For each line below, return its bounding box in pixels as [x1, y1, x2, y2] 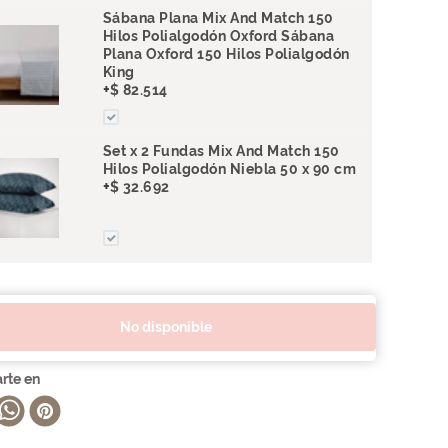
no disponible [130, 319, 212, 335]
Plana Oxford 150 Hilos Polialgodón [102, 46, 350, 62]
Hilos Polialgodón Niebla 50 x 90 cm [102, 161, 357, 177]
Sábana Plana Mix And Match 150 [102, 10, 334, 26]
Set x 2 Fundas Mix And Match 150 [102, 143, 340, 159]
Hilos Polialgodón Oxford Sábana [102, 28, 335, 44]
